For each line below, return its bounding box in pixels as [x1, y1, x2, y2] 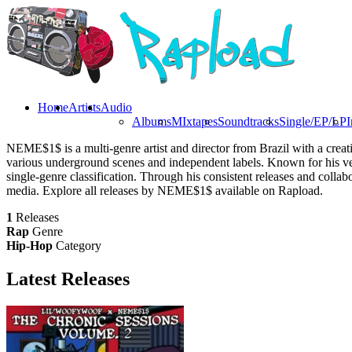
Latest [6, 268, 61, 289]
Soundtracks [218, 115, 279, 128]
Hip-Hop [6, 239, 53, 252]
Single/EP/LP [279, 115, 346, 128]
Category [56, 239, 101, 252]
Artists [68, 101, 101, 114]
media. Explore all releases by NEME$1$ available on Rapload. [6, 184, 323, 197]
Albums [132, 115, 171, 128]
